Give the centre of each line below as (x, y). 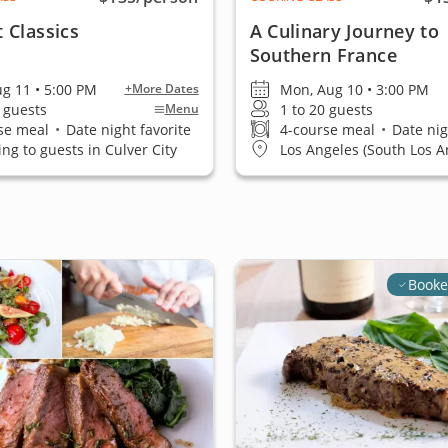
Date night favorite (127, 129)
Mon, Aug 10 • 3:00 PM (354, 89)
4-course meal (329, 129)
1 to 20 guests (326, 109)
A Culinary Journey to (344, 31)
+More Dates (161, 88)
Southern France (323, 55)
